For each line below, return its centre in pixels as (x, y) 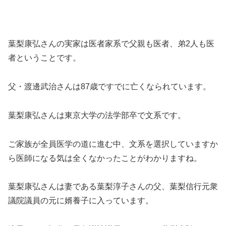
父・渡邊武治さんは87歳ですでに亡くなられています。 (109, 87)
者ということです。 (44, 58)
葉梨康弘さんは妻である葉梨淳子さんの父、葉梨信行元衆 (113, 187)
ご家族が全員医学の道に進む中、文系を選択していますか (113, 144)
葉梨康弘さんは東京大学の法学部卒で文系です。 (97, 115)
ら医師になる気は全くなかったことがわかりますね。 (105, 158)
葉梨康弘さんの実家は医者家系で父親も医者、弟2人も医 (111, 44)
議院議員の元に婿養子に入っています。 (81, 201)
